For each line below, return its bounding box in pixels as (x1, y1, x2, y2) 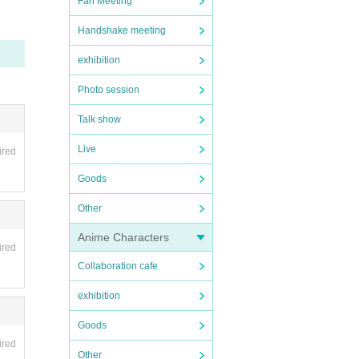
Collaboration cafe (78, 260, 158, 272)
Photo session (78, 84, 139, 95)
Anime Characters (78, 231, 169, 244)
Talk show (78, 114, 121, 125)
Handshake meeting (78, 25, 166, 36)
